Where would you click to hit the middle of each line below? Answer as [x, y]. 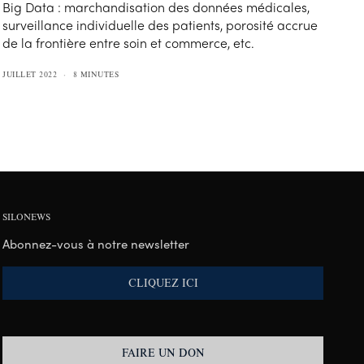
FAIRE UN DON [163, 353]
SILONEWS [27, 217]
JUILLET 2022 [30, 75]
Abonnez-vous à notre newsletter [96, 244]
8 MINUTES [96, 75]
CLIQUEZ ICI [163, 283]
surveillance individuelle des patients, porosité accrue [160, 25]
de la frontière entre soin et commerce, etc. [129, 43]
